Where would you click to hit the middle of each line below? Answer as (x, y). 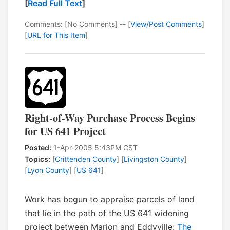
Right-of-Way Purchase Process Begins (110, 118)
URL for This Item (56, 35)
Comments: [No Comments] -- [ (78, 24)
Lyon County (48, 170)
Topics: (37, 159)
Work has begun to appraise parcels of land (110, 199)
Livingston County (154, 159)
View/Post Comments (166, 24)
